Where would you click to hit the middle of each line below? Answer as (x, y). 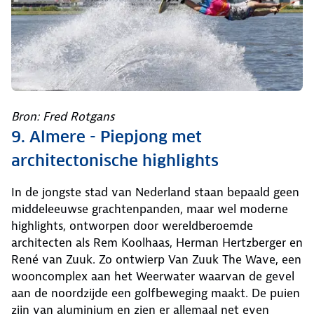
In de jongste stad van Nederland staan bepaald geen (155, 192)
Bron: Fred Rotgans (63, 117)
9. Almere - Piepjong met (107, 137)
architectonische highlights (115, 161)
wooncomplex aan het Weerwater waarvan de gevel (153, 277)
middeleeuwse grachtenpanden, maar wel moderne (150, 209)
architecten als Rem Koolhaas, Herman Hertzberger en (157, 243)
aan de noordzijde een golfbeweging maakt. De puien (156, 293)
